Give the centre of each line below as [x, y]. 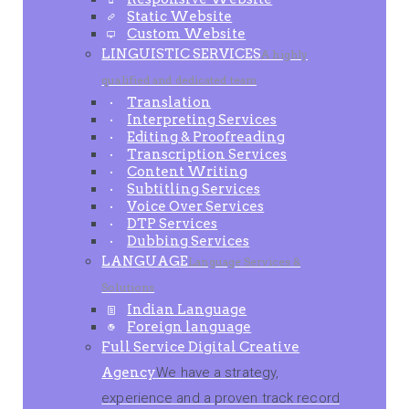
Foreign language [189, 327]
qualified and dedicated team [179, 80]
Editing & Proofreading [206, 137]
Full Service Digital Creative [201, 347]
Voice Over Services [196, 206]
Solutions [128, 287]
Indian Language [187, 309]
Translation [169, 102]
